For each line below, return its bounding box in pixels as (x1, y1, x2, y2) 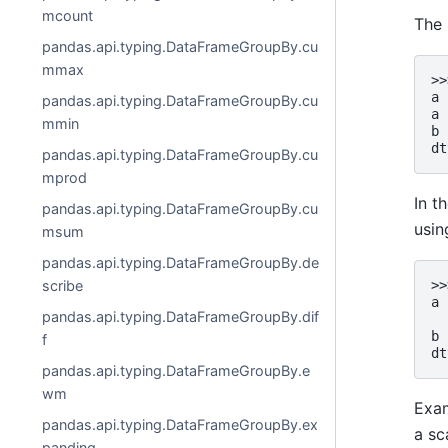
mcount (42, 7, 94, 24)
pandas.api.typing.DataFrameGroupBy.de (42, 254, 320, 271)
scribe (42, 277, 84, 294)
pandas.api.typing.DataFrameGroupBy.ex (42, 416, 319, 433)
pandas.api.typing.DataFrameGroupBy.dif (42, 308, 320, 325)
